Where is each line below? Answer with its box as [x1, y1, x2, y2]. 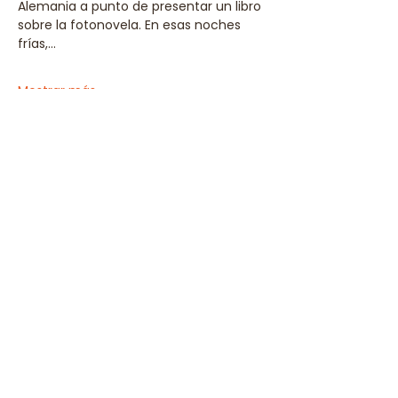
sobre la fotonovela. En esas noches [18, 16, 244, 34]
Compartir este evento [18, 177, 227, 202]
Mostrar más [18, 82, 96, 99]
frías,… [18, 35, 56, 52]
